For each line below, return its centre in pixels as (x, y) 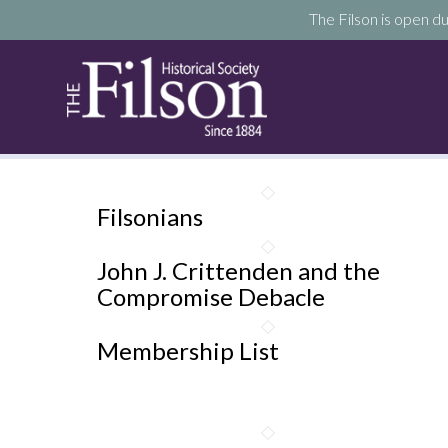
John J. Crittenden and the (239, 270)
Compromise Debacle (211, 296)
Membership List (188, 350)
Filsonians (150, 216)
